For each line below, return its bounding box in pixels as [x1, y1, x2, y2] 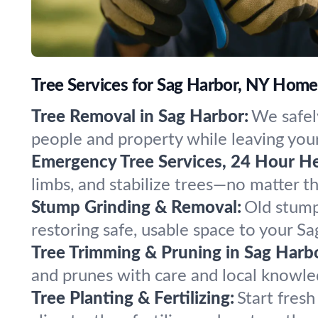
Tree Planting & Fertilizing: [31, 290, 234, 307]
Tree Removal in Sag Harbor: [31, 109, 248, 126]
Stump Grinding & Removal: [31, 199, 241, 216]
